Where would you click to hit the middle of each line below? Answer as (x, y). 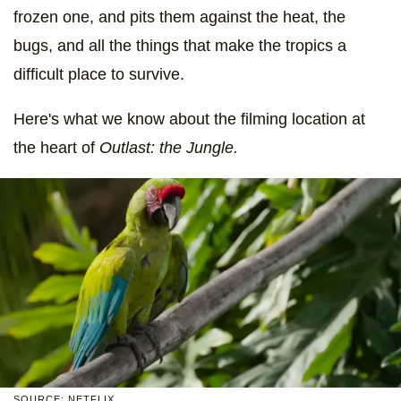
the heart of (54, 147)
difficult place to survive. (99, 74)
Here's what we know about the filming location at (189, 119)
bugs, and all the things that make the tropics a (180, 45)
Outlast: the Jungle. (166, 147)
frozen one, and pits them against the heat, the (179, 17)
